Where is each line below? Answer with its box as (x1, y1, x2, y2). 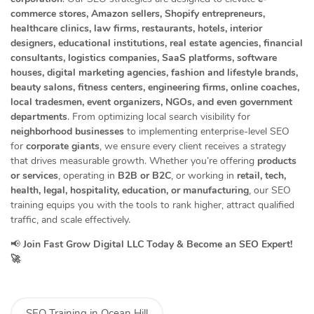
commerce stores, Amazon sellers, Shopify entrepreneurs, (11, 7, 265, 21)
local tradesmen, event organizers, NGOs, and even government (11, 95, 292, 109)
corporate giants (26, 139, 100, 153)
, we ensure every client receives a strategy (100, 139, 286, 153)
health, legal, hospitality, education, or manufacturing (11, 184, 249, 198)
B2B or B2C (118, 169, 171, 183)
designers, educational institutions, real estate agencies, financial (11, 36, 303, 50)
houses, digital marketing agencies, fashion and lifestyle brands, (11, 66, 298, 80)
